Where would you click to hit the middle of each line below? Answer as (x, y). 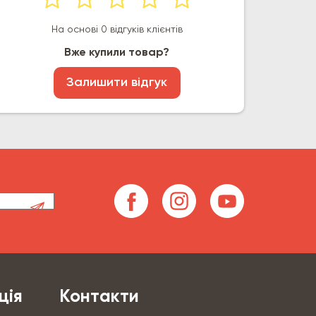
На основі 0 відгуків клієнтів (117, 30)
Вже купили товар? (117, 53)
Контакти (99, 297)
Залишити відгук (117, 83)
